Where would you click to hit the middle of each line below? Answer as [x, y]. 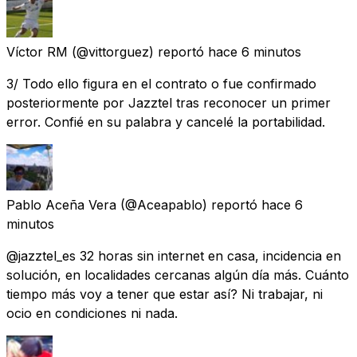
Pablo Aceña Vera [61, 204]
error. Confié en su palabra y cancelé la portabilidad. [166, 122]
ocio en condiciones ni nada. [92, 313]
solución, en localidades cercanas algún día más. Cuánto [178, 275]
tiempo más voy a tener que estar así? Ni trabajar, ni [165, 294]
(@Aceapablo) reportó [189, 204]
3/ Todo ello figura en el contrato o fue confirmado [161, 83]
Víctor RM [37, 51]
